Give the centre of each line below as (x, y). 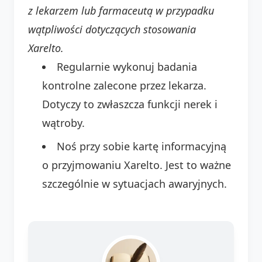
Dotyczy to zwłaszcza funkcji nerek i (130, 104)
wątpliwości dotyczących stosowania (112, 29)
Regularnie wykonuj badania (127, 66)
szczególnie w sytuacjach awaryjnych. (135, 183)
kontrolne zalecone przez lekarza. (124, 85)
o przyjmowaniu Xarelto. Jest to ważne (137, 165)
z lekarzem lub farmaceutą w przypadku (121, 10)
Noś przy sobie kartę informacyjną (142, 146)
